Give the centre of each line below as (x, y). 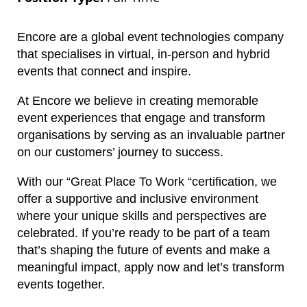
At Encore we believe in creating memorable (138, 101)
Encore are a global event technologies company (150, 37)
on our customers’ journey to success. (120, 152)
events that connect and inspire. (104, 72)
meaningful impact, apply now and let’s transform (151, 268)
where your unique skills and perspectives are (142, 216)
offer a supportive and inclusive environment (138, 199)
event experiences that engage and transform (141, 118)
